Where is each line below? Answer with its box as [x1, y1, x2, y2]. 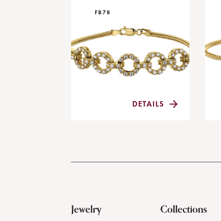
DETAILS [132, 99, 170, 109]
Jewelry [71, 203, 102, 216]
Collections [160, 203, 208, 216]
